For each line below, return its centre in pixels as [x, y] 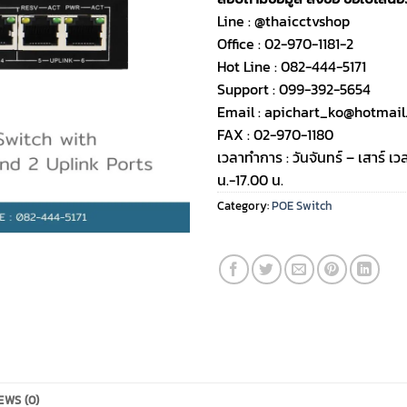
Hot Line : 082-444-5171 [292, 66]
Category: [244, 205]
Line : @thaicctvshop [283, 20]
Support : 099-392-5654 [294, 89]
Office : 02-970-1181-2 [285, 43]
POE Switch [302, 205]
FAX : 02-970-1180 [275, 134]
